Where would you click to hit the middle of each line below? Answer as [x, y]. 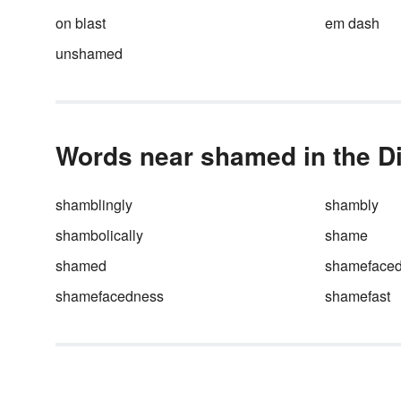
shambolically [99, 235]
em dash [352, 23]
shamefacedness [110, 296]
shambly [351, 205]
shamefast [357, 296]
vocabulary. [260, 31]
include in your [270, 13]
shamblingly [94, 205]
